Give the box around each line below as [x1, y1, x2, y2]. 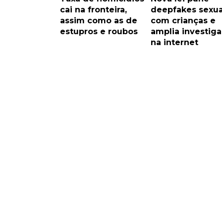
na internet [150, 37, 198, 47]
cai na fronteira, [60, 4, 127, 14]
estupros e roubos [60, 26, 138, 36]
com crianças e [150, 15, 216, 25]
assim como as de [60, 15, 137, 25]
